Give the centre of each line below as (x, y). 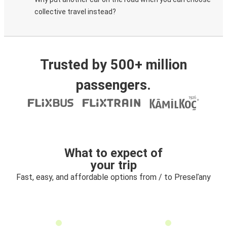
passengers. (113, 85)
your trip (113, 165)
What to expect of (113, 153)
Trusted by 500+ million (113, 65)
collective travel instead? (75, 12)
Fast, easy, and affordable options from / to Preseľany (113, 177)
